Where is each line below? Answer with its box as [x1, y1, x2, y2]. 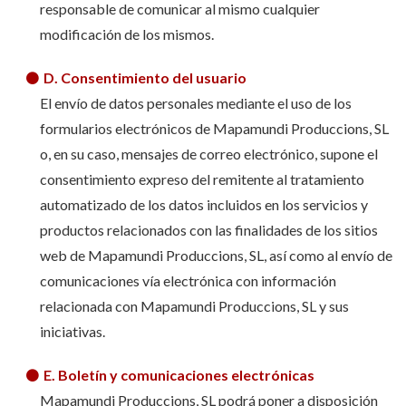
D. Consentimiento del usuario [43, 69, 249, 86]
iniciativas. [39, 323, 105, 340]
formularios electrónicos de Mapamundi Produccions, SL [39, 120, 389, 137]
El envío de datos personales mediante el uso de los [39, 94, 352, 111]
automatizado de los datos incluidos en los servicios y [39, 196, 368, 213]
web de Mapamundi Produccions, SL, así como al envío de [39, 246, 392, 264]
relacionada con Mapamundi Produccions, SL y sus [39, 297, 349, 314]
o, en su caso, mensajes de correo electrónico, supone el [39, 145, 378, 162]
